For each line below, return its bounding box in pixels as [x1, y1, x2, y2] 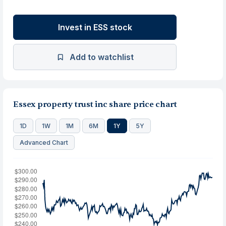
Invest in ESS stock [58, 22, 132, 32]
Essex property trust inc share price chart [13, 99, 177, 109]
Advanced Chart [20, 139, 69, 146]
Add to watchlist [69, 52, 134, 62]
